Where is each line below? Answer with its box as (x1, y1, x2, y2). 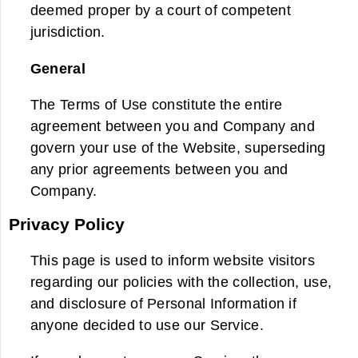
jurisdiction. (30, 23, 105, 41)
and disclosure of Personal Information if (30, 294, 297, 312)
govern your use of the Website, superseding (30, 139, 326, 157)
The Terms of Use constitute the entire (30, 96, 283, 113)
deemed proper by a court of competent (30, 2, 291, 19)
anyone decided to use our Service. (30, 316, 264, 333)
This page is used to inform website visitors (30, 251, 315, 268)
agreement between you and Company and (30, 117, 315, 135)
